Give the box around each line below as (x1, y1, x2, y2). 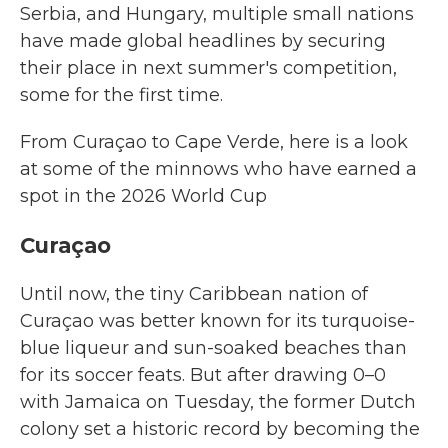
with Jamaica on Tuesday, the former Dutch (20, 391, 416, 413)
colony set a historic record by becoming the (20, 418, 420, 440)
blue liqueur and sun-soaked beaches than (20, 337, 407, 359)
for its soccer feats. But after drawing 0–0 (20, 364, 386, 386)
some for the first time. (20, 84, 223, 106)
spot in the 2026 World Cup (20, 185, 267, 207)
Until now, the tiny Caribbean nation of (20, 283, 368, 305)
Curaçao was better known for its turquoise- (20, 310, 415, 332)
